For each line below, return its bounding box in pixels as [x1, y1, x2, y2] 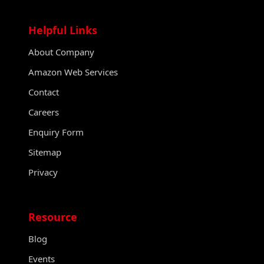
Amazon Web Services [28, 65, 118, 78]
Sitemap [28, 146, 61, 158]
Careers [28, 105, 59, 118]
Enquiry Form [28, 126, 84, 138]
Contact [28, 85, 59, 98]
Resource [28, 209, 77, 224]
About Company [28, 45, 94, 58]
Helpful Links [28, 22, 97, 37]
